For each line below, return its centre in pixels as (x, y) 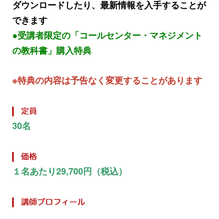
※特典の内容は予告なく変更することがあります (107, 80)
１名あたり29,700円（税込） (70, 171)
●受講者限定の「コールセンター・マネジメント (107, 35)
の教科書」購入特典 (52, 50)
